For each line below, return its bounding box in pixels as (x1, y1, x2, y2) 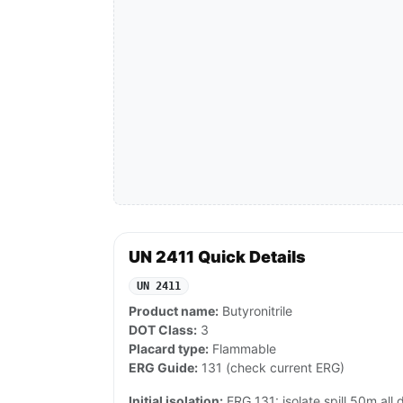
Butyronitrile (219, 303, 292, 319)
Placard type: (129, 341, 209, 357)
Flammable (209, 341, 276, 357)
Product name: (129, 303, 219, 319)
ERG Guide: (129, 360, 198, 376)
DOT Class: (129, 322, 197, 338)
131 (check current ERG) (198, 360, 345, 376)
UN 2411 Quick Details (129, 247, 306, 267)
